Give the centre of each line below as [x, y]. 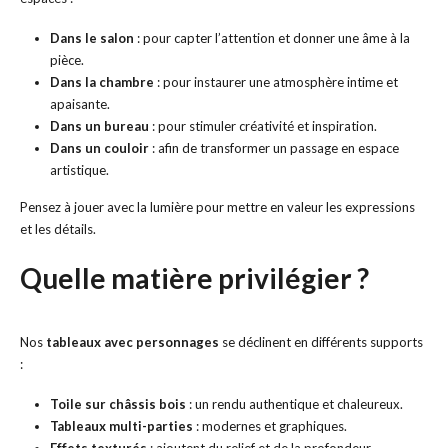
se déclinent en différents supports [321, 341]
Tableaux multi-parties [121, 426]
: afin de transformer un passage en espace [273, 148]
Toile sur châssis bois [117, 404]
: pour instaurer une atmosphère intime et [275, 82]
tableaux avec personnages [132, 341]
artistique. [79, 170]
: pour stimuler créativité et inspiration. [262, 126]
